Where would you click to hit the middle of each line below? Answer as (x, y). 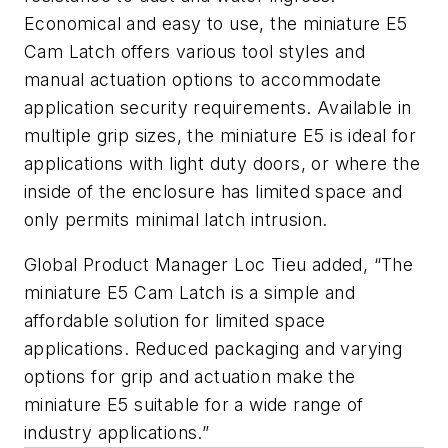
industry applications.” (117, 433)
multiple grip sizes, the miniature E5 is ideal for (220, 135)
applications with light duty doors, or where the (222, 163)
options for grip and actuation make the (190, 377)
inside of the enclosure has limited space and (213, 191)
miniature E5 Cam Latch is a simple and (190, 293)
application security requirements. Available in (218, 107)
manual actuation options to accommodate (203, 79)
